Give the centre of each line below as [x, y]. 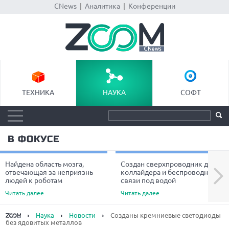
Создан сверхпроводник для [168, 164]
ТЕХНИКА [38, 93]
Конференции [152, 6]
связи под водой [148, 180]
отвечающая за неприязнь [49, 172]
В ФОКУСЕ [33, 139]
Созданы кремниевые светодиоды [165, 215]
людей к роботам [34, 180]
